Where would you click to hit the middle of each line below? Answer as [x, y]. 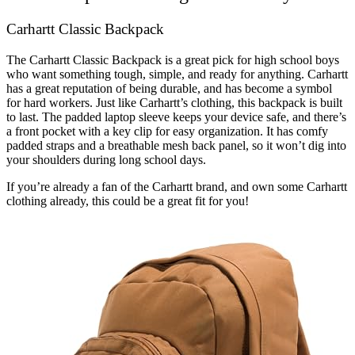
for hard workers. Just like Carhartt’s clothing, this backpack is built [174, 102]
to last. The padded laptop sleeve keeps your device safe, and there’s [176, 116]
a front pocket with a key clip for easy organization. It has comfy [167, 131]
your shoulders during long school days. [106, 159]
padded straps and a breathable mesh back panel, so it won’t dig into [176, 145]
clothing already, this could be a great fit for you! [128, 200]
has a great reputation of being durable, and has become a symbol [169, 88]
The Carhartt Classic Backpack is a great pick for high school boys [173, 59]
